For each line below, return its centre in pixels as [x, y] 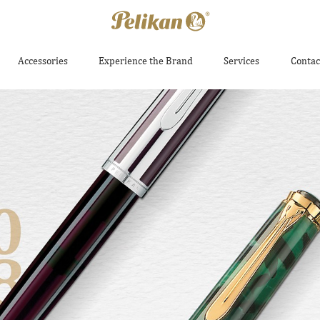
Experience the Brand [146, 61]
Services [242, 61]
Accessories [42, 61]
